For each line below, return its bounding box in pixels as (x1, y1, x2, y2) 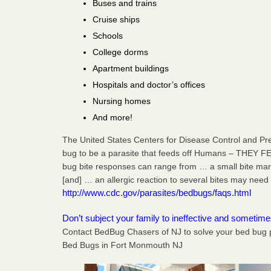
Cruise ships (93, 14, 140, 24)
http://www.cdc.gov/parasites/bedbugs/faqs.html (62, 187, 252, 198)
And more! (93, 112, 133, 122)
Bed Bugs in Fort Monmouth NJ (62, 240, 183, 250)
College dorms (93, 47, 149, 57)
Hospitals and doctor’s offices (93, 79, 206, 90)
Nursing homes (93, 96, 151, 106)
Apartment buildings (93, 63, 169, 73)
